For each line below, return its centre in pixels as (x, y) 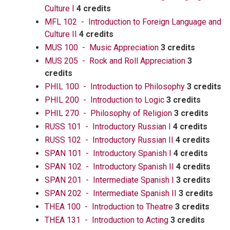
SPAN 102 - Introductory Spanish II (109, 167)
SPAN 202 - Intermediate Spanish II (111, 193)
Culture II (61, 34)
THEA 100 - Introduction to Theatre (109, 207)
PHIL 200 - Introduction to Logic (104, 100)
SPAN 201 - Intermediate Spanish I (109, 180)
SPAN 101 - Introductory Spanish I (108, 153)
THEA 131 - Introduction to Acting (107, 220)
